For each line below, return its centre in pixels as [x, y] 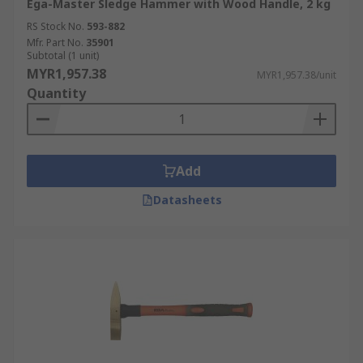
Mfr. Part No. [55, 43]
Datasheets [187, 200]
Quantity [56, 93]
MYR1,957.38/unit [297, 75]
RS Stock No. [56, 26]
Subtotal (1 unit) [63, 56]
